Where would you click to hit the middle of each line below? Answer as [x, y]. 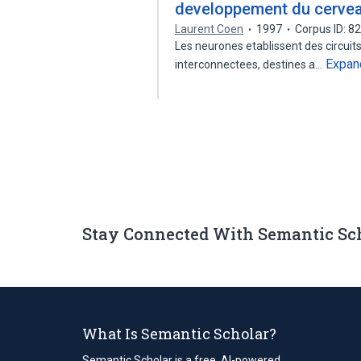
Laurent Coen [210, 29]
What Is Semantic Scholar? [179, 333]
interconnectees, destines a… [250, 64]
